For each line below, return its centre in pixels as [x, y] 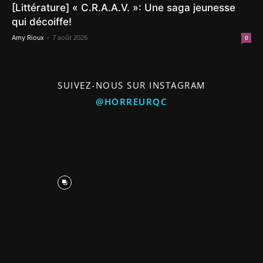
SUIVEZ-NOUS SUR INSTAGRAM [131, 85]
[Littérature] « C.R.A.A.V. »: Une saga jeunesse [124, 8]
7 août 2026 [70, 37]
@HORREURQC [131, 102]
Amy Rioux [28, 38]
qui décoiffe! [42, 22]
